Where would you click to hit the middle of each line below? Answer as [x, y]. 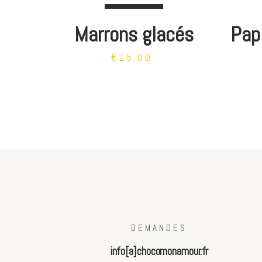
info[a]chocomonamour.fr [159, 251]
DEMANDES [159, 228]
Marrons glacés [134, 34]
